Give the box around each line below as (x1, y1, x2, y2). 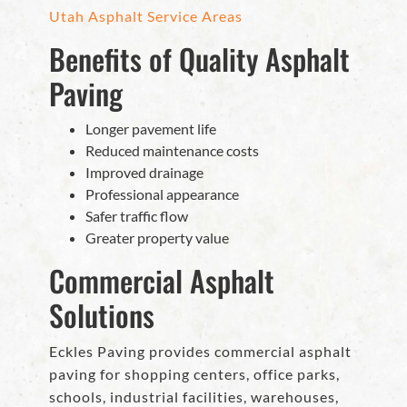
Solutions (49, 293, 154, 337)
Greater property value (85, 229, 229, 247)
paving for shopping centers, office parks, (49, 365, 340, 383)
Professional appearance (85, 185, 239, 203)
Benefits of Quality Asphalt (49, 37, 350, 81)
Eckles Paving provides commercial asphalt (49, 342, 352, 361)
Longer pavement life (85, 120, 216, 138)
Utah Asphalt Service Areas (49, 7, 243, 25)
